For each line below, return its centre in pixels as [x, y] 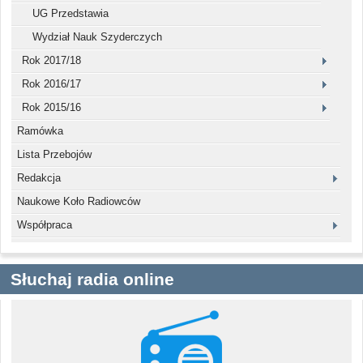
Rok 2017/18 [51, 61]
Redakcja [38, 178]
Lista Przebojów [54, 155]
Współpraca [44, 225]
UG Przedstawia [70, 14]
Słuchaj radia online [92, 279]
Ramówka [40, 131]
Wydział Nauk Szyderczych [97, 37]
